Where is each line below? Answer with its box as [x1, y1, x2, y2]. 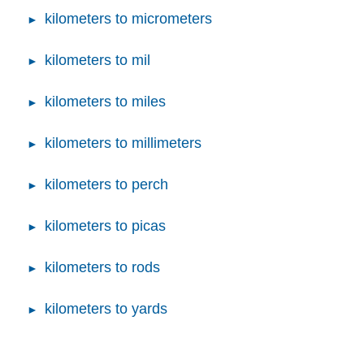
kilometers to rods [45, 258, 160, 275]
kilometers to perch [45, 175, 168, 193]
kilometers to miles [45, 93, 166, 110]
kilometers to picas [45, 217, 166, 234]
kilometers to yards [45, 300, 167, 317]
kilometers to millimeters [45, 134, 201, 151]
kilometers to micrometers [45, 10, 212, 27]
